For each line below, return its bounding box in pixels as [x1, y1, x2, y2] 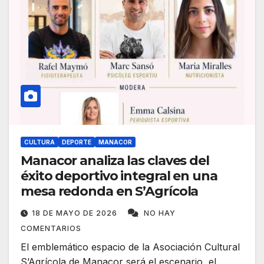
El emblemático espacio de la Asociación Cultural [21, 241, 240, 253]
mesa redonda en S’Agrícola [21, 183, 199, 200]
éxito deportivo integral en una [21, 168, 217, 184]
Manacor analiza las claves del [21, 153, 209, 169]
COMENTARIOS [21, 224, 81, 233]
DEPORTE [62, 138, 91, 146]
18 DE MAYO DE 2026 [32, 209, 120, 218]
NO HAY [144, 209, 176, 218]
